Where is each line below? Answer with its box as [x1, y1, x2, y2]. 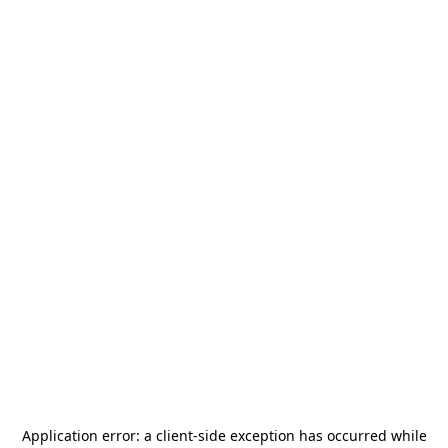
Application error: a [21, 426, 156, 445]
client [155, 426, 193, 445]
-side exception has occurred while [192, 426, 427, 445]
